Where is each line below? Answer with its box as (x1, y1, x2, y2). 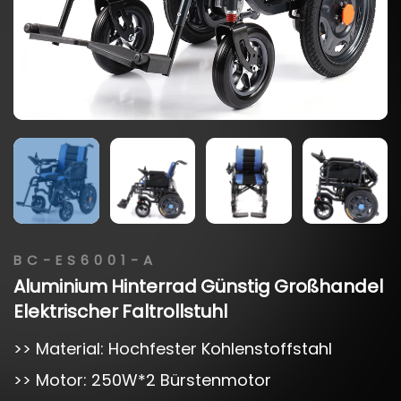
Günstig (200, 273, 270, 299)
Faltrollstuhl (122, 298, 227, 324)
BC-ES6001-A (13, 250, 158, 269)
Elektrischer (13, 298, 118, 324)
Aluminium (13, 273, 107, 299)
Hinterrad (111, 273, 197, 299)
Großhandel (274, 273, 383, 299)
